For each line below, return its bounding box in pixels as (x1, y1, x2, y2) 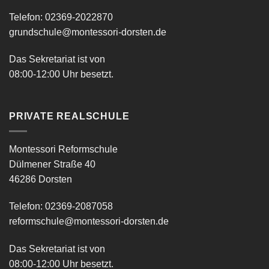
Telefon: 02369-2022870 (9, 11, 113, 22)
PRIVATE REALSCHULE (9, 111, 130, 122)
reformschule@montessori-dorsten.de (9, 216, 169, 227)
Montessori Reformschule (9, 144, 118, 154)
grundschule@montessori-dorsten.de (9, 26, 166, 37)
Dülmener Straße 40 (9, 159, 95, 169)
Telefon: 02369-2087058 (9, 201, 113, 212)
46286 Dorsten (9, 174, 72, 184)
